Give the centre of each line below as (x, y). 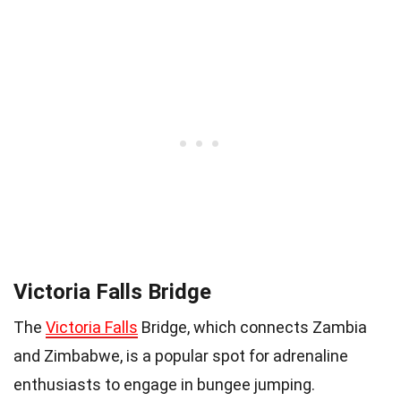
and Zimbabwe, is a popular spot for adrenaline (181, 356)
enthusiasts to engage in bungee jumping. (164, 385)
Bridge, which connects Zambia (252, 328)
